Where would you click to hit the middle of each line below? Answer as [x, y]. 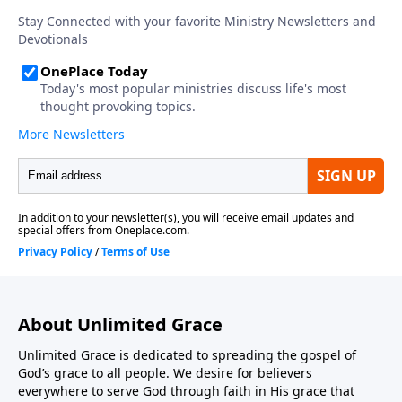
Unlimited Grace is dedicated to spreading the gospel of [187, 354]
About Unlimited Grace [120, 324]
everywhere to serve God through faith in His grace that [186, 390]
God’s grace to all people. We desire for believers [165, 372]
